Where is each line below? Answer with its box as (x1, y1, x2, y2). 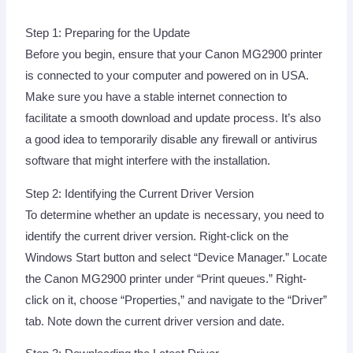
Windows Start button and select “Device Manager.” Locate (25, 251, 328, 264)
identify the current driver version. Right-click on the (25, 229, 289, 243)
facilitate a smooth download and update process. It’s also (25, 112, 321, 125)
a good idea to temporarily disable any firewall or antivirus (25, 133, 318, 147)
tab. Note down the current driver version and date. (25, 314, 285, 328)
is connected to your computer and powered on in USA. (25, 69, 310, 83)
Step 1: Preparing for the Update (25, 27, 191, 40)
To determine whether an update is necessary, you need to (25, 208, 325, 221)
